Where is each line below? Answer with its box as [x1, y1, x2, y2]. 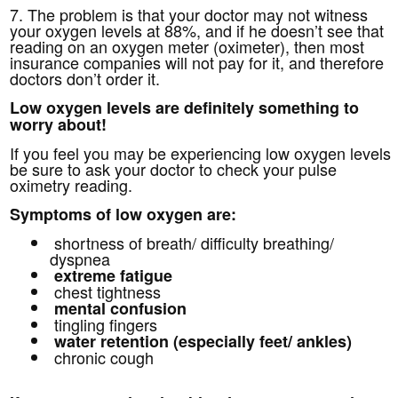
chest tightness [50, 279, 162, 303]
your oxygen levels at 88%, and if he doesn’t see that [10, 18, 385, 42]
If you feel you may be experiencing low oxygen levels [10, 140, 392, 164]
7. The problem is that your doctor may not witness [10, 2, 369, 26]
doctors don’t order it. [10, 66, 161, 90]
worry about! [10, 112, 107, 136]
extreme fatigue [50, 263, 173, 287]
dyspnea [50, 246, 111, 270]
